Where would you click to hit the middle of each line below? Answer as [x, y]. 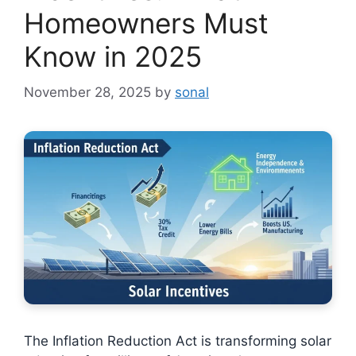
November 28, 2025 [87, 92]
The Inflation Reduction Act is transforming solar [178, 341]
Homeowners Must [146, 23]
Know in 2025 [113, 56]
